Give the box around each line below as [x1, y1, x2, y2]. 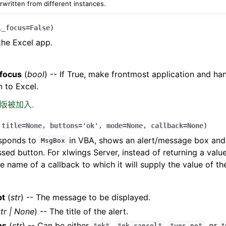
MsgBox [40, 137, 65, 145]
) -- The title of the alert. [34, 206, 128, 216]
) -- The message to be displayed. [21, 192, 150, 202]
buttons [50, 121, 78, 130]
